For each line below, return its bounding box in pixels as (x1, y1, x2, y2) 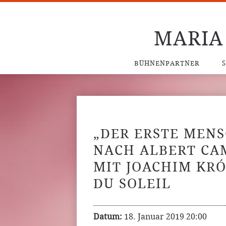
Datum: (93, 212, 122, 221)
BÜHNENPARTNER (134, 60, 200, 67)
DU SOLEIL (93, 176, 171, 191)
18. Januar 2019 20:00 (124, 212, 207, 221)
